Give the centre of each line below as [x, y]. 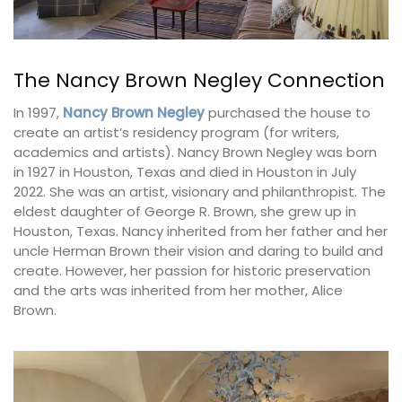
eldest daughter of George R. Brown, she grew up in [185, 211]
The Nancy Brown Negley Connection [199, 80]
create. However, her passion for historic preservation [192, 270]
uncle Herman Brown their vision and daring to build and [198, 250]
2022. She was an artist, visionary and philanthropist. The [200, 191]
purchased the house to [288, 112]
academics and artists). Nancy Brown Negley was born [195, 152]
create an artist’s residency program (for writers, [176, 132]
